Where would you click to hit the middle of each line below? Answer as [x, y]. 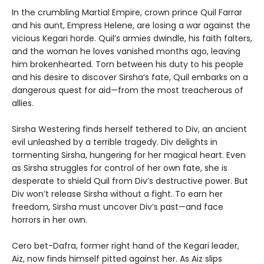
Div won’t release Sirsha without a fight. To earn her [117, 194]
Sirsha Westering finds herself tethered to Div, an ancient [129, 129]
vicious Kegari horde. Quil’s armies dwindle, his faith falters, [132, 39]
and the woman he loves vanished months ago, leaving [126, 52]
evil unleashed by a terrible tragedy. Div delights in [115, 142]
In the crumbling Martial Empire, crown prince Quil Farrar [127, 13]
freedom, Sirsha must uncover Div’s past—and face [118, 207]
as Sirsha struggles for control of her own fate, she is [120, 168]
